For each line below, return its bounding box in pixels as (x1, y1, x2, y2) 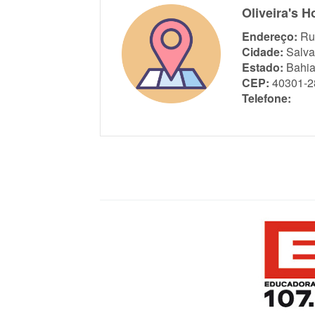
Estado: (242, 58, 284, 75)
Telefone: (242, 89, 292, 106)
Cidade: (242, 43, 284, 60)
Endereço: (242, 27, 298, 44)
